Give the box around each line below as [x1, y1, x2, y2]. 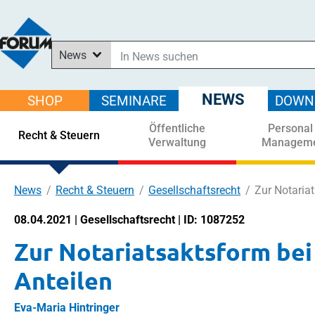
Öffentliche [149, 122, 205, 135]
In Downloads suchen [58, 88, 165, 101]
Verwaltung [148, 136, 206, 149]
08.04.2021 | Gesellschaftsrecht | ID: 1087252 [14, 213, 245, 226]
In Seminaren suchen [58, 123, 162, 136]
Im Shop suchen [58, 105, 139, 119]
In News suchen [58, 70, 136, 84]
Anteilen [14, 265, 112, 295]
